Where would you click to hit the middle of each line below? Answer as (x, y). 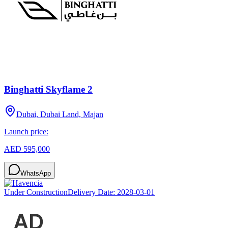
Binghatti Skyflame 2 (48, 90)
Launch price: (26, 132)
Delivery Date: (92, 192)
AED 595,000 (27, 149)
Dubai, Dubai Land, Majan (60, 115)
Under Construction (36, 192)
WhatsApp (36, 174)
